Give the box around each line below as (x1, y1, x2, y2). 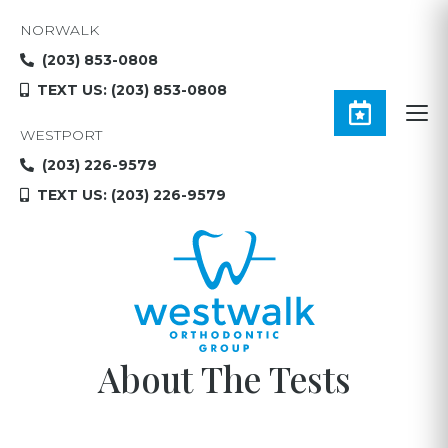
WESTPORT (20, 126, 102, 144)
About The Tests (97, 354, 351, 402)
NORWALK (20, 21, 99, 39)
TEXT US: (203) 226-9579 (37, 186, 226, 204)
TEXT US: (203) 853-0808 (37, 81, 227, 99)
